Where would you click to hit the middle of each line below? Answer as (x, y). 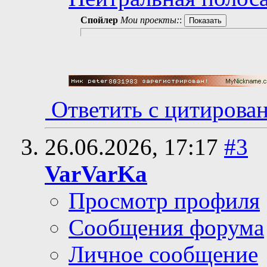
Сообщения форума (166, 227)
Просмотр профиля (164, 200)
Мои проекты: (150, 20)
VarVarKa (96, 173)
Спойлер (99, 20)
